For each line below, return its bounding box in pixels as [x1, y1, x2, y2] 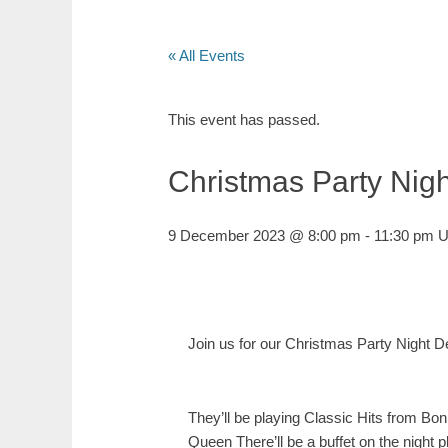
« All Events [168, 47, 245, 64]
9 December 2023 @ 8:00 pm [168, 227, 361, 244]
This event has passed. [168, 111, 320, 128]
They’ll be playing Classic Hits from [188, 409, 421, 427]
